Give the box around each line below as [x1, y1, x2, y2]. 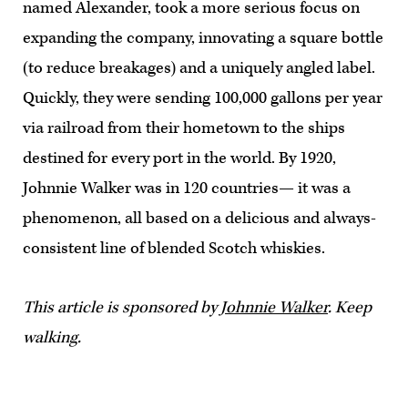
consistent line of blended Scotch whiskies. [23, 238, 325, 259]
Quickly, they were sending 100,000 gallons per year [23, 87, 382, 108]
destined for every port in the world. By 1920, [23, 148, 336, 168]
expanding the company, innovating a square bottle [23, 27, 383, 48]
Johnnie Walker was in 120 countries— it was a [23, 178, 351, 199]
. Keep [328, 297, 372, 318]
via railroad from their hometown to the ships [23, 117, 345, 138]
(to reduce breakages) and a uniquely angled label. [23, 57, 375, 78]
